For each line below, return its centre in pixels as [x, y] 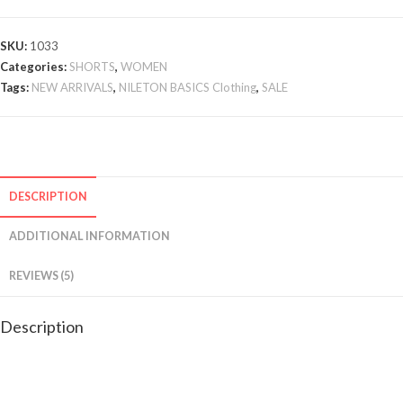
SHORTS [92, 67]
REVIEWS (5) [41, 276]
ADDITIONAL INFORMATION [90, 237]
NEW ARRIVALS [72, 88]
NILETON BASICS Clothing [188, 88]
